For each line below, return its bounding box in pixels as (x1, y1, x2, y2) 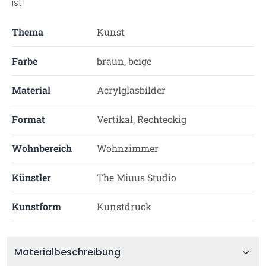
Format (12, 113, 45, 125)
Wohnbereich (12, 142, 72, 154)
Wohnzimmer (96, 142, 159, 154)
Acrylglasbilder (96, 84, 166, 96)
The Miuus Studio (96, 171, 176, 183)
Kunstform (12, 200, 61, 213)
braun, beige (96, 55, 151, 67)
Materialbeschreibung (14, 245, 121, 259)
